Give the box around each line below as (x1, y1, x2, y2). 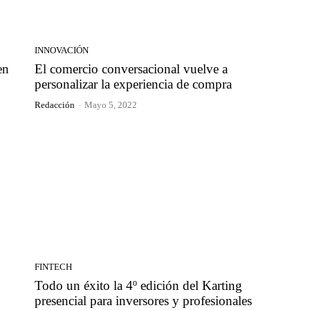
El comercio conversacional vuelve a (35, 62, 228, 77)
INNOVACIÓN (35, 45, 89, 56)
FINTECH (35, 261, 72, 272)
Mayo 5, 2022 (84, 100, 137, 111)
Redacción (35, 100, 75, 111)
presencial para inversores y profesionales (35, 293, 252, 308)
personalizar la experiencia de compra (35, 77, 232, 92)
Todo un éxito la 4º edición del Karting (35, 277, 242, 293)
